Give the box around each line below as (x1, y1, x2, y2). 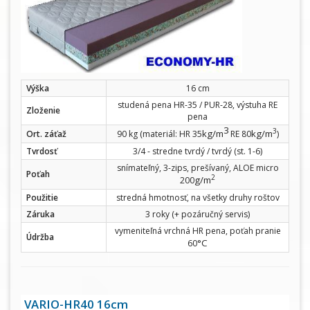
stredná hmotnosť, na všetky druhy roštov (116, 191, 280, 203)
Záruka (26, 208, 55, 220)
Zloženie (26, 104, 60, 116)
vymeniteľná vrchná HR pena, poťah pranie (114, 224, 281, 237)
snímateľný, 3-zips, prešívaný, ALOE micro (116, 161, 279, 174)
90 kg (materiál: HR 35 (116, 127, 202, 140)
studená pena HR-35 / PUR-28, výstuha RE (118, 98, 277, 111)
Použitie (26, 191, 58, 203)
